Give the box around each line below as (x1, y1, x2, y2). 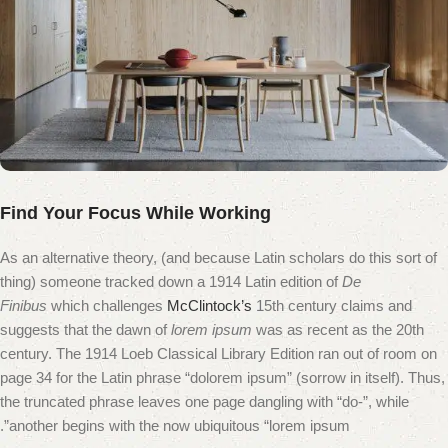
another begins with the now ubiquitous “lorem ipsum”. (9, 417, 350, 435)
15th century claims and (252, 297, 412, 315)
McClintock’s (167, 297, 252, 315)
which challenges (47, 297, 167, 315)
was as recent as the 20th (252, 321, 424, 339)
